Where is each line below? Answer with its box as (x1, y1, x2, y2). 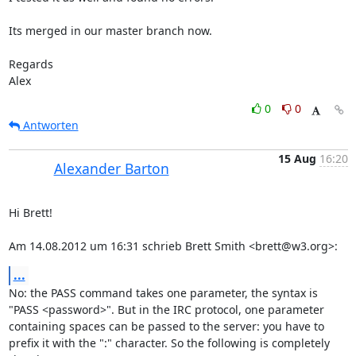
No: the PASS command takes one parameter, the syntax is (8, 285, 318, 300)
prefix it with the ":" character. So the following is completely (8, 335, 330, 350)
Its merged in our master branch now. (8, 23, 212, 38)
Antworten (19, 118, 79, 133)
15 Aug (277, 151, 316, 166)
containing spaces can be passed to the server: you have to (8, 319, 324, 334)
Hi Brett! (8, 205, 52, 220)
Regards (8, 56, 53, 72)
